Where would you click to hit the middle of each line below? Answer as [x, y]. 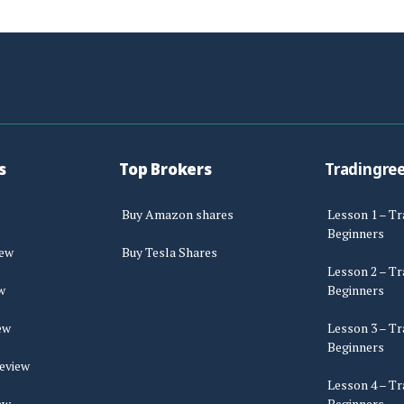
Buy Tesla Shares [170, 252]
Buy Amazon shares [178, 214]
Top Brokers [165, 170]
